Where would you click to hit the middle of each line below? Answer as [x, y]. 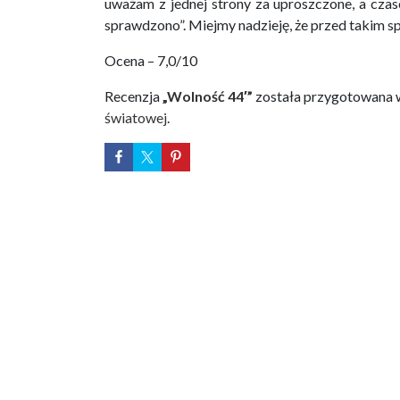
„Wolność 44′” [208, 96]
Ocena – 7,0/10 [151, 61]
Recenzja [133, 96]
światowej [136, 118]
